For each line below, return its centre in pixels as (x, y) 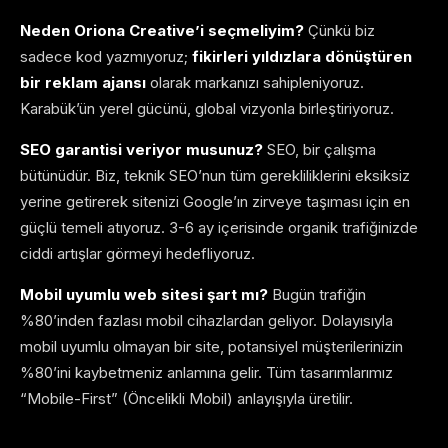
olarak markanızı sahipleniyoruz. (255, 83)
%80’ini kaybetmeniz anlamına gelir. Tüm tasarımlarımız (206, 373)
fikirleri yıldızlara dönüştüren (302, 57)
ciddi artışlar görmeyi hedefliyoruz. (137, 254)
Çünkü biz (339, 31)
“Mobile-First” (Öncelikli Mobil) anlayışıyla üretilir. (186, 399)
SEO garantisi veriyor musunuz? (141, 150)
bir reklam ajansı (83, 83)
